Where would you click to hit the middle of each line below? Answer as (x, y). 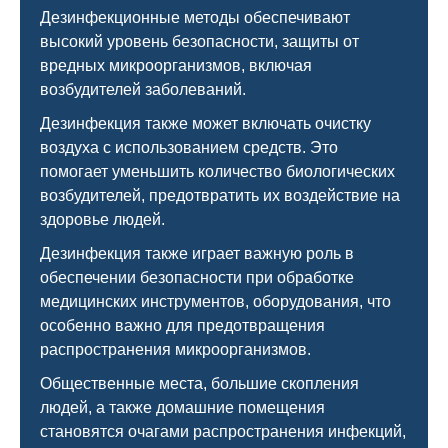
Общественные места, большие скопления (199, 383)
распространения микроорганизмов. (175, 349)
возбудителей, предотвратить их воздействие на (220, 195)
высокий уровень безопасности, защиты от (199, 41)
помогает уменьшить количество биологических (217, 171)
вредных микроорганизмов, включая (176, 65)
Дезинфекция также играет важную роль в (197, 253)
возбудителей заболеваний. (145, 89)
